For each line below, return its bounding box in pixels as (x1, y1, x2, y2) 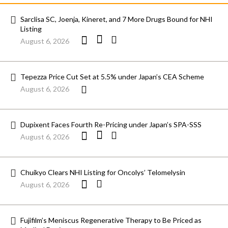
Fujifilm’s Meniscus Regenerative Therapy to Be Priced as (20, 216, 202, 225)
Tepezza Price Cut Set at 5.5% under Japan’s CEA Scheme (20, 72, 204, 81)
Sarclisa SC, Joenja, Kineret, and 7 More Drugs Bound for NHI (20, 15, 213, 24)
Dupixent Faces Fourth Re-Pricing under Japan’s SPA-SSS (20, 120, 202, 129)
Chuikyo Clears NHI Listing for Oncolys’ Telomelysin (20, 168, 185, 177)
